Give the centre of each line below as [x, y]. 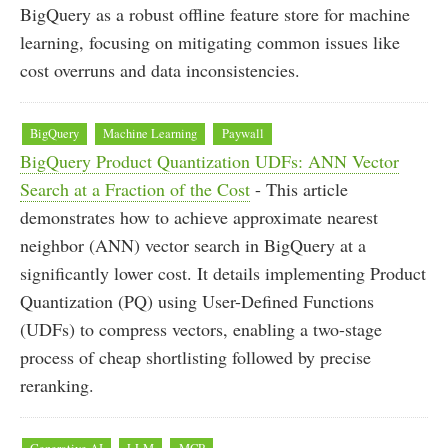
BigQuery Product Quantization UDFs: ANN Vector [209, 161]
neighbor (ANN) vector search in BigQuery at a [193, 245]
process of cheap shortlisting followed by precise [195, 357]
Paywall [242, 134]
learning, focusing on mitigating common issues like [210, 42]
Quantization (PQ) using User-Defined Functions [197, 301]
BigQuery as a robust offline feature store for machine [215, 14]
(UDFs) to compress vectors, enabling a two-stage [201, 329]
